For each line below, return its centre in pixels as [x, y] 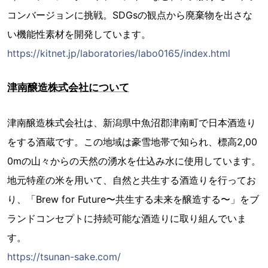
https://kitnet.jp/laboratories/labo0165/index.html [119, 53]
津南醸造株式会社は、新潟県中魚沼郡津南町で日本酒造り [132, 122]
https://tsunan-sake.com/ [64, 256]
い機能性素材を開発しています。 [79, 34]
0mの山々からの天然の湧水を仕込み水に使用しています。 [134, 161]
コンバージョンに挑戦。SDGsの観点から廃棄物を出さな [130, 15]
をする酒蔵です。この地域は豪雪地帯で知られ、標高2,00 [132, 141]
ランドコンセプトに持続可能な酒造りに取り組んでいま [127, 218]
